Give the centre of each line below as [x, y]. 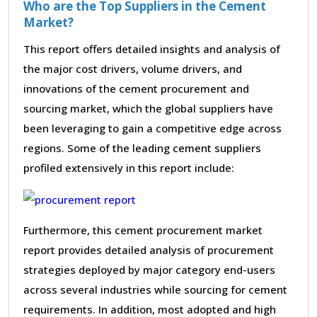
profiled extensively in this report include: [129, 167]
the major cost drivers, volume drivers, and [133, 68]
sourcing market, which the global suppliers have [148, 108]
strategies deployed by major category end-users [149, 269]
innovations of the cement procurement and [136, 88]
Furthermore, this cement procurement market [143, 230]
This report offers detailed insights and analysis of [152, 48]
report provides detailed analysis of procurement [149, 249]
